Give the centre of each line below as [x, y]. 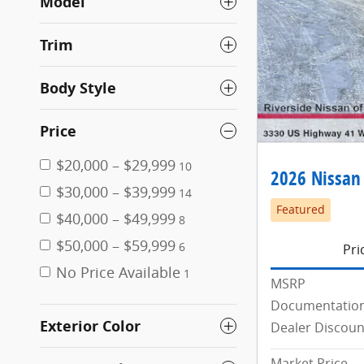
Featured [300, 210]
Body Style [78, 88]
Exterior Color [90, 326]
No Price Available [118, 272]
